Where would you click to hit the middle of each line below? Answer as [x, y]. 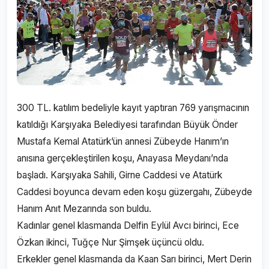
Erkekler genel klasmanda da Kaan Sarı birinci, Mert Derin [134, 259]
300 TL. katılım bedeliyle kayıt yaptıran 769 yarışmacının [133, 108]
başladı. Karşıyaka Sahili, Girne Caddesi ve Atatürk [119, 175]
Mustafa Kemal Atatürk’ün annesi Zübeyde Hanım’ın [123, 141]
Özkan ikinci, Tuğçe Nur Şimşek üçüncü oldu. [112, 242]
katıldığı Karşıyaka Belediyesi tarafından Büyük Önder [127, 125]
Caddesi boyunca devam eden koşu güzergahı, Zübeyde [134, 192]
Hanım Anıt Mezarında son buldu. [84, 209]
